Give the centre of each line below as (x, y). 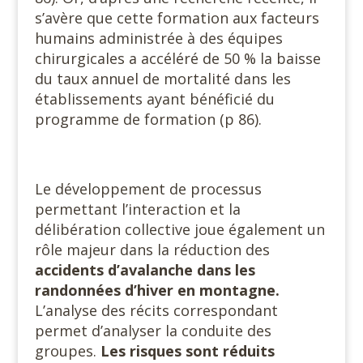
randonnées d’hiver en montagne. (157, 290)
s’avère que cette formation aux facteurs (177, 18)
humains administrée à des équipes (158, 38)
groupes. (67, 351)
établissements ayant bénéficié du (154, 99)
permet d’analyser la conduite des (153, 331)
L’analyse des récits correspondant (156, 310)
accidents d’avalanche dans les (145, 270)
